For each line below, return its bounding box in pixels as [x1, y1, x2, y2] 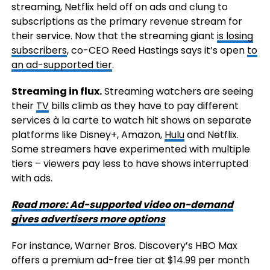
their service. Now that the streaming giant [11, 28, 217, 43]
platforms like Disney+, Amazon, [11, 127, 165, 142]
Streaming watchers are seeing [101, 84, 253, 98]
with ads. [11, 171, 52, 185]
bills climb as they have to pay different [48, 98, 239, 113]
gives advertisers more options [11, 212, 165, 226]
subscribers [11, 43, 67, 57]
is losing [216, 28, 253, 43]
